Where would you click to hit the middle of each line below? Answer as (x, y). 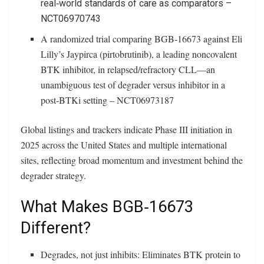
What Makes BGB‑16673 (107, 207)
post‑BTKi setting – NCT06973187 (108, 100)
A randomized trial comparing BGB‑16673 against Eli (142, 38)
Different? (56, 228)
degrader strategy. (53, 175)
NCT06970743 (71, 18)
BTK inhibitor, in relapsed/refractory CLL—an (128, 69)
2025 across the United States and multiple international (124, 144)
